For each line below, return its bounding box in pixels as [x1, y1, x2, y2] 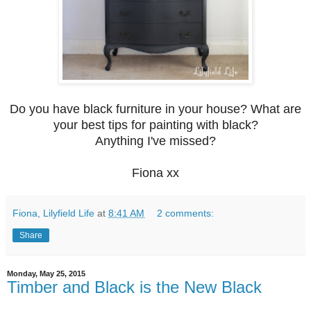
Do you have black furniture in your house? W [10, 102, 262, 117]
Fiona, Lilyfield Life [12, 208, 94, 219]
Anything [95, 134, 144, 149]
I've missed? [144, 134, 216, 149]
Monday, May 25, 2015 [7, 269, 85, 278]
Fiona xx [132, 166, 179, 180]
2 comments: [157, 208, 215, 219]
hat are [262, 102, 301, 117]
